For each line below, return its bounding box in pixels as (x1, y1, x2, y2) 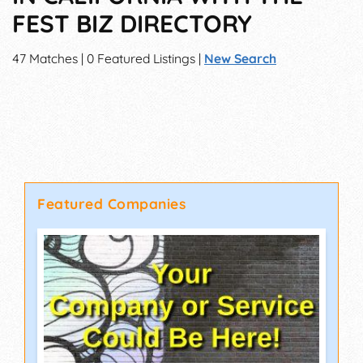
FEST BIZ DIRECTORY (12, 8, 252, 39)
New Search (204, 50, 276, 67)
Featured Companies (37, 194, 186, 213)
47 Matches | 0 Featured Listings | (12, 50, 204, 67)
